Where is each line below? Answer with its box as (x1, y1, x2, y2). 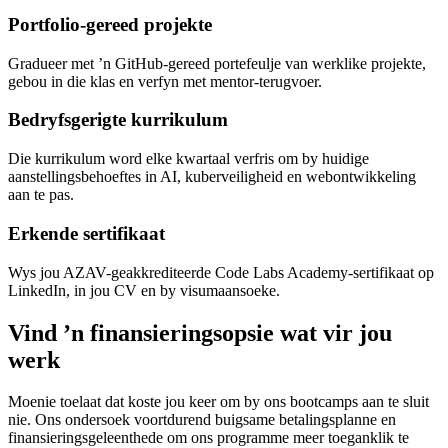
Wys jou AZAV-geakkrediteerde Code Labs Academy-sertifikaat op (8, 263, 434, 281)
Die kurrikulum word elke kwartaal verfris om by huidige (8, 150, 369, 168)
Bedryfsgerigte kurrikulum (8, 109, 228, 131)
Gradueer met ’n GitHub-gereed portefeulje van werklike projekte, (8, 54, 426, 72)
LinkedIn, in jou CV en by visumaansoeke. (8, 281, 280, 299)
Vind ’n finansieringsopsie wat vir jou (8, 319, 392, 346)
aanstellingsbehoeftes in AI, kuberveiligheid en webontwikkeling (8, 168, 416, 186)
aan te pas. (8, 186, 74, 204)
